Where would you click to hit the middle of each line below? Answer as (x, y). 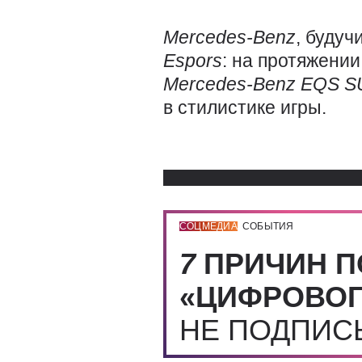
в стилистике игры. (245, 107)
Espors (193, 61)
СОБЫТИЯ (268, 226)
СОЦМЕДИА (208, 226)
